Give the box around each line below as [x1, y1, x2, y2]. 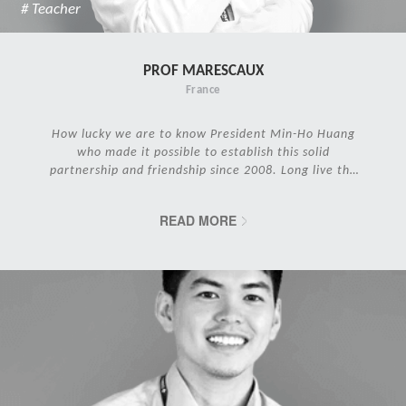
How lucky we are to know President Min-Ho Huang [51, 125, 355, 141]
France [185, 82, 221, 96]
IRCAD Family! [160, 179, 246, 196]
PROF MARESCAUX [142, 60, 264, 80]
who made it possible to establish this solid [76, 143, 330, 159]
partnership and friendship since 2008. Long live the [49, 161, 357, 178]
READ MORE [159, 210, 237, 229]
